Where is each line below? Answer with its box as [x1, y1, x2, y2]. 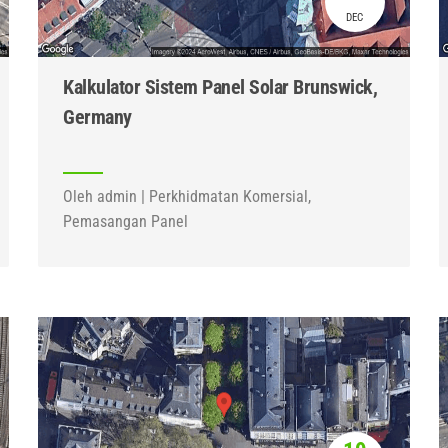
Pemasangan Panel [63, 212, 189, 231]
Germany [63, 105, 132, 129]
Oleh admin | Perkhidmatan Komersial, [63, 187, 312, 206]
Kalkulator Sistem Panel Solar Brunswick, [63, 75, 378, 99]
